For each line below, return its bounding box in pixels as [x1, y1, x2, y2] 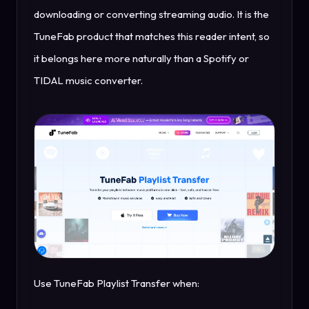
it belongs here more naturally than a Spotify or [34, 51, 249, 65]
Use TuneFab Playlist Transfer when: [34, 277, 199, 290]
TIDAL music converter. [34, 73, 143, 87]
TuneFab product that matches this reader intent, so [34, 29, 270, 43]
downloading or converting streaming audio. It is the [34, 7, 269, 21]
